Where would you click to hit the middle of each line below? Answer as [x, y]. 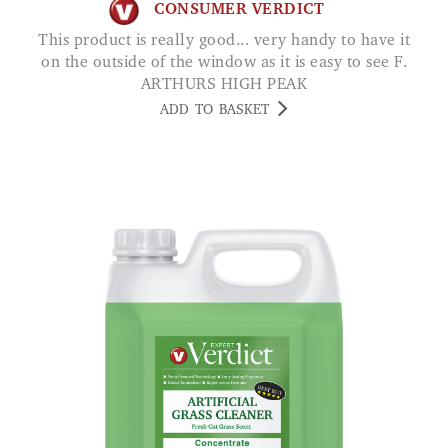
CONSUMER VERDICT [239, 10]
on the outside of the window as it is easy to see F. [224, 62]
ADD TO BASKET [214, 110]
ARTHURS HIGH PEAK [224, 84]
